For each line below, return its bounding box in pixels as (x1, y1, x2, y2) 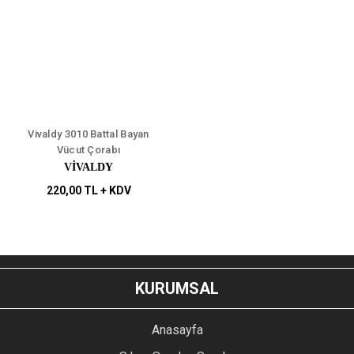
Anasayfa (151, 322, 203, 338)
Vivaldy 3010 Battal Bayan (28, 128, 149, 141)
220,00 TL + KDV (46, 184, 131, 198)
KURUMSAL (135, 279, 219, 299)
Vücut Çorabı (56, 144, 121, 156)
